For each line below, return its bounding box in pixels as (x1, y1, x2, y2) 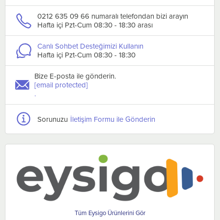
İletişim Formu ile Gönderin (70, 113, 155, 124)
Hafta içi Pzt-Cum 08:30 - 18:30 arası (37, 20, 153, 30)
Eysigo (88, 208, 106, 218)
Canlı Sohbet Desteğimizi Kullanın (37, 41, 143, 52)
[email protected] (34, 80, 88, 90)
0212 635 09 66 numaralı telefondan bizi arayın (37, 11, 188, 22)
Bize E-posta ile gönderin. (34, 71, 116, 82)
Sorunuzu (37, 113, 68, 124)
